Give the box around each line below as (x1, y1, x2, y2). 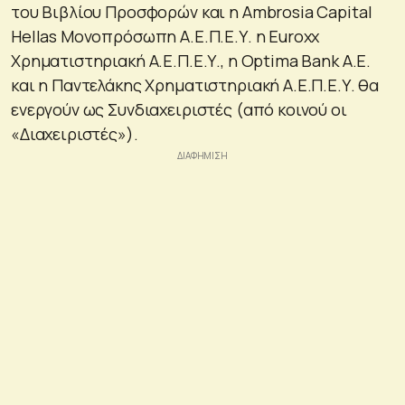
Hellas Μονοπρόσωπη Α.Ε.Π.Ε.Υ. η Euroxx (11, 24, 320, 47)
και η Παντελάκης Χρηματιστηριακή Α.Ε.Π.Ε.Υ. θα (11, 73, 380, 96)
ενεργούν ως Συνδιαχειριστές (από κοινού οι (11, 98, 347, 120)
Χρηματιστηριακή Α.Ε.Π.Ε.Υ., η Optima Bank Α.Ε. (11, 49, 372, 71)
